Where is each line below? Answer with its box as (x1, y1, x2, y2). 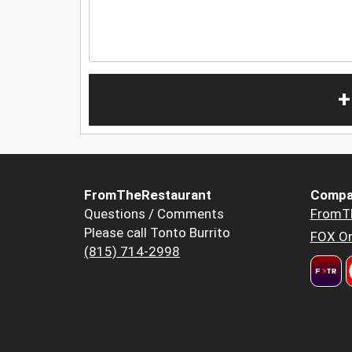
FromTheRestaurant (84, 187, 211, 203)
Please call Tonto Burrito (84, 225, 230, 241)
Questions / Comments (84, 206, 224, 222)
